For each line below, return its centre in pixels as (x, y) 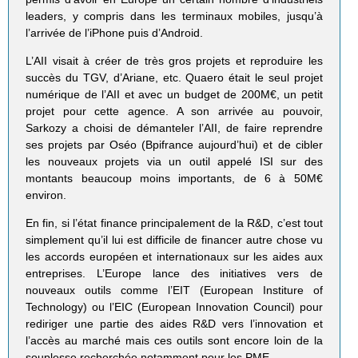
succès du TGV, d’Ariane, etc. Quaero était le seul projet (174, 78)
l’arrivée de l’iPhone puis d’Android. (115, 33)
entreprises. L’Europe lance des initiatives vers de (174, 274)
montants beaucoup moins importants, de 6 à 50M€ (174, 179)
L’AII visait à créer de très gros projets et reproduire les (174, 61)
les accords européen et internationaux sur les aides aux (174, 257)
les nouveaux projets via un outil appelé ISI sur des (174, 162)
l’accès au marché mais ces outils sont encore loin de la (174, 341)
